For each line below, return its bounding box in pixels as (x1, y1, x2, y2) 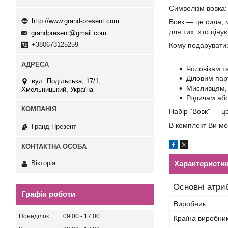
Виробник (174, 199, 206, 208)
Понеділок (19, 213, 49, 220)
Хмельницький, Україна (21, 85, 93, 94)
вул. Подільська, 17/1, (32, 77, 101, 85)
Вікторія (31, 159, 55, 167)
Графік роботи (21, 190, 75, 199)
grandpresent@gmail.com (31, 29, 106, 37)
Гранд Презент (32, 122, 76, 130)
